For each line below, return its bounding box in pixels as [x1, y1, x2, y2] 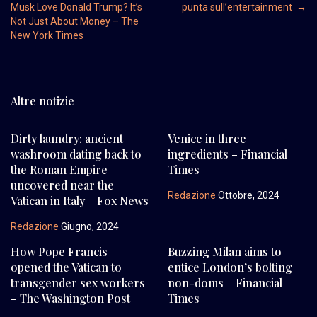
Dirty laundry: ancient [11, 130, 123, 146]
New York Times [11, 29, 83, 41]
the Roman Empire [11, 161, 108, 177]
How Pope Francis [11, 243, 108, 259]
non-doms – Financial [167, 275, 282, 290]
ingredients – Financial [167, 146, 287, 161]
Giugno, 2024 [59, 220, 119, 232]
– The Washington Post [11, 290, 130, 306]
